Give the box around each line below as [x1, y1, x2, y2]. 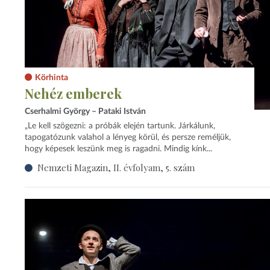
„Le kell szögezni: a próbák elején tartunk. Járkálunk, [24, 122, 215, 131]
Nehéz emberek [24, 84, 122, 103]
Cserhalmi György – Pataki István [24, 107, 146, 116]
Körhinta [34, 74, 68, 83]
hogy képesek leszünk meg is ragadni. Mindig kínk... [24, 145, 212, 154]
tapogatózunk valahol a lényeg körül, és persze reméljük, [24, 133, 231, 142]
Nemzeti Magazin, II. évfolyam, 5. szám [37, 161, 195, 174]
